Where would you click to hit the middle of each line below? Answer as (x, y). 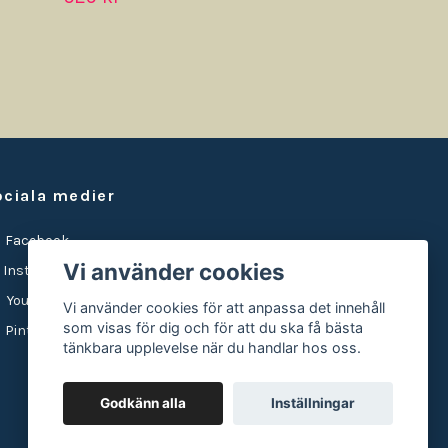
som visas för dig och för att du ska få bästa (213, 328)
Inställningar (312, 403)
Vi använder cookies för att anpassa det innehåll (224, 308)
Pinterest (34, 331)
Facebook (35, 241)
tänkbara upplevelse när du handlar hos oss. (212, 348)
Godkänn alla (143, 403)
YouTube (31, 301)
